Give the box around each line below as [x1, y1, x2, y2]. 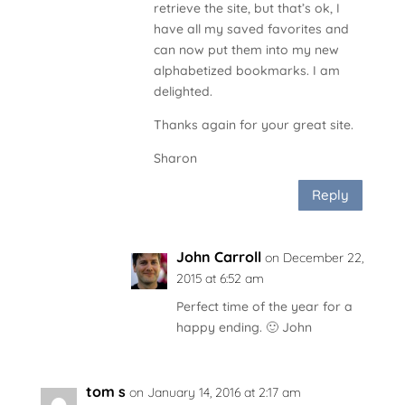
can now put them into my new [153, 41, 339, 58]
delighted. [153, 82, 212, 99]
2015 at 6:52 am [175, 269, 264, 287]
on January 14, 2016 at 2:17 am [128, 383, 301, 400]
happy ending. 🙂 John [175, 318, 312, 335]
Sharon [153, 149, 197, 166]
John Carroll [175, 247, 261, 266]
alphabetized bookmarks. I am [153, 61, 340, 79]
